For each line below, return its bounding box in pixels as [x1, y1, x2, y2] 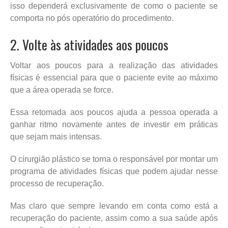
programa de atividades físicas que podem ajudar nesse [10, 166, 218, 176]
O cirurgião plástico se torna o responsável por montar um [10, 154, 218, 163]
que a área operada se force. [10, 85, 113, 94]
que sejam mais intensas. [10, 132, 102, 141]
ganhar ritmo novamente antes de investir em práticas [10, 120, 218, 129]
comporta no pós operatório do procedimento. [10, 13, 174, 22]
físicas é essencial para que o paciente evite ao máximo [10, 73, 218, 82]
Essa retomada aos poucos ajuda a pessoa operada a [10, 107, 218, 117]
